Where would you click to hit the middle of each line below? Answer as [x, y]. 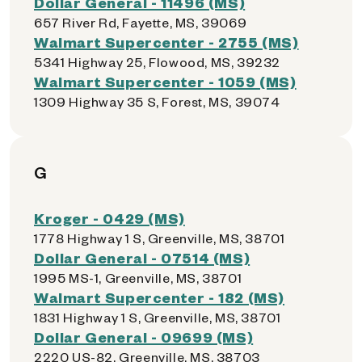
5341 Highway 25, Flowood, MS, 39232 [157, 62]
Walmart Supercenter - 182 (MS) [159, 297]
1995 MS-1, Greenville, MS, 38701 [138, 278]
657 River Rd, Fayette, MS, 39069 [141, 22]
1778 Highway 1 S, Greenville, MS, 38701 [160, 238]
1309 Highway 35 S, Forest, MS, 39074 [157, 101]
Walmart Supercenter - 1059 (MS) [165, 81]
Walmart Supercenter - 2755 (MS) [166, 42]
